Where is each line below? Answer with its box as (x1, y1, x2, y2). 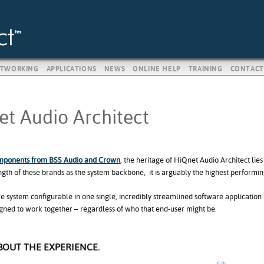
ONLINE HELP (133, 65, 181, 73)
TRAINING (188, 65, 223, 73)
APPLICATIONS (46, 65, 97, 73)
